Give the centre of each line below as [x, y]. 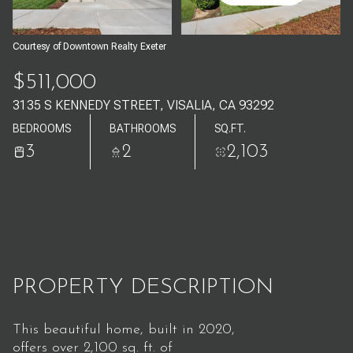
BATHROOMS [143, 128]
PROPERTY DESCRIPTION [143, 288]
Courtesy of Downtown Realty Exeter [89, 46]
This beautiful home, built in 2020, [124, 330]
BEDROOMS [42, 128]
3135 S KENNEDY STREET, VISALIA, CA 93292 [143, 105]
